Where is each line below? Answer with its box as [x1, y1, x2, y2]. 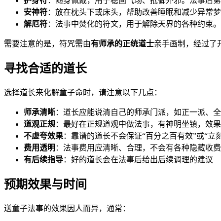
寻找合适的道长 [4, 62, 87, 75]
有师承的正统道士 [91, 39, 154, 48]
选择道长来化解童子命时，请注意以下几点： [4, 88, 162, 97]
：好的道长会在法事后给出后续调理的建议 [63, 155, 213, 164]
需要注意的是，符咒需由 [4, 39, 91, 48]
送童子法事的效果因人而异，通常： [4, 204, 130, 213]
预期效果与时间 [4, 178, 87, 191]
